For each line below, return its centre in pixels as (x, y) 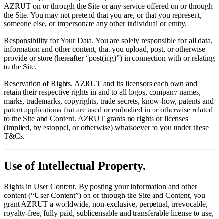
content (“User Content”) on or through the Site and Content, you (105, 195)
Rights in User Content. (40, 186)
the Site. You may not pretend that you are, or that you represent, (103, 15)
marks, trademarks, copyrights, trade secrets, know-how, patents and (109, 101)
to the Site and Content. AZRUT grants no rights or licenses (96, 119)
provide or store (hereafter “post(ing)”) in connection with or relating (109, 58)
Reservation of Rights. (38, 84)
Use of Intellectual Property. (75, 165)
